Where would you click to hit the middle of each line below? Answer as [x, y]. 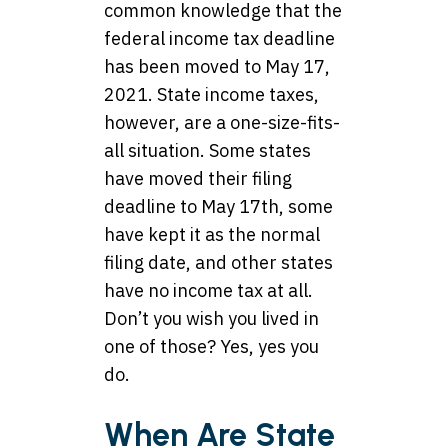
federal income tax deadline [219, 39]
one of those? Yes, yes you [211, 347]
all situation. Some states [207, 151]
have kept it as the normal [212, 235]
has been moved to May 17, [217, 67]
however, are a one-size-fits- [222, 123]
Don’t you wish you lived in [211, 319]
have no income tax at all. [208, 291]
